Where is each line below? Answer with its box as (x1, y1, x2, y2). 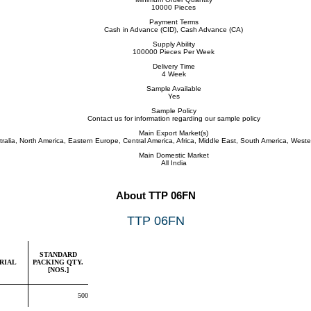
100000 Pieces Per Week (133, 48, 215, 56)
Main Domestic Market (138, 151, 209, 159)
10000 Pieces (151, 3, 196, 11)
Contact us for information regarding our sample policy (87, 115, 260, 122)
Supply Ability (152, 40, 195, 48)
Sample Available (146, 85, 201, 92)
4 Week (161, 70, 186, 78)
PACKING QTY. (33, 258, 84, 266)
